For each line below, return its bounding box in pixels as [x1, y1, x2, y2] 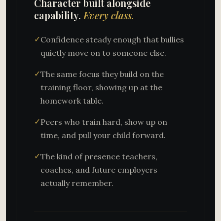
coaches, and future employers [40, 164, 157, 175]
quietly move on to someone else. [40, 47, 166, 58]
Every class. [83, 8, 134, 22]
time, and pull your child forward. [40, 130, 166, 140]
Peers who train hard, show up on [40, 116, 167, 127]
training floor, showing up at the [40, 82, 162, 92]
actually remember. [40, 178, 113, 188]
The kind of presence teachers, [40, 151, 157, 161]
